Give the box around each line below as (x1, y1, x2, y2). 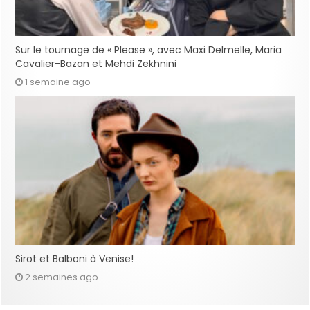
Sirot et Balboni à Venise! (15, 252, 134, 266)
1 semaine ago (25, 75, 91, 89)
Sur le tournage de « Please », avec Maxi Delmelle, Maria (15, 43, 282, 57)
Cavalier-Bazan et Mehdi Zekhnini (15, 57, 177, 71)
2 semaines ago (25, 271, 99, 284)
